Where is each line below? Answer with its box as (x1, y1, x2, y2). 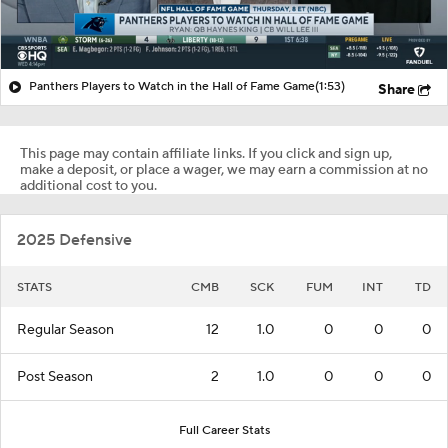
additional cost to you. (20, 176, 157, 195)
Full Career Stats (178, 422, 270, 438)
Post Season (17, 367, 93, 386)
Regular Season (17, 320, 114, 339)
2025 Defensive (17, 229, 132, 250)
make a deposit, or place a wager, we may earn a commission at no (20, 160, 428, 179)
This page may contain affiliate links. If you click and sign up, (20, 144, 392, 163)
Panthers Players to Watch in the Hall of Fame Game (29, 78, 315, 94)
